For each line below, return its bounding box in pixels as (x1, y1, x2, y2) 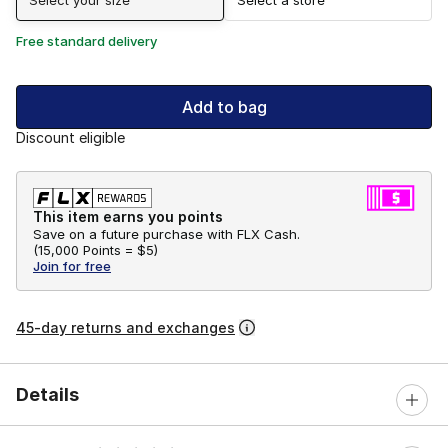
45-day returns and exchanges (16, 318, 235, 336)
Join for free (33, 257, 111, 274)
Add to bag (181, 96, 267, 117)
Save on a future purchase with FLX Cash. (33, 225, 300, 242)
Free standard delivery (16, 32, 157, 49)
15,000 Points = (38, 241, 133, 258)
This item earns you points (33, 207, 223, 225)
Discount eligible (16, 128, 125, 146)
